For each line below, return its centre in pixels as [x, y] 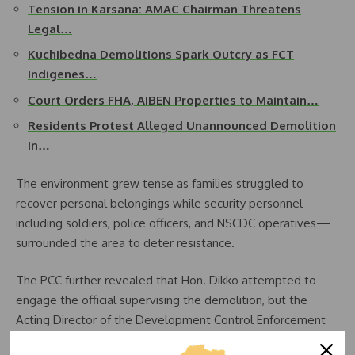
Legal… [50, 29]
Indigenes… [62, 74]
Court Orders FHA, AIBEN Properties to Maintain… [173, 100]
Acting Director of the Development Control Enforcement [171, 320]
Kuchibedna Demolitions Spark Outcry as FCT [161, 55]
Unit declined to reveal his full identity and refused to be [168, 340]
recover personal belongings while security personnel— [166, 203]
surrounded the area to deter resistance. [125, 242]
